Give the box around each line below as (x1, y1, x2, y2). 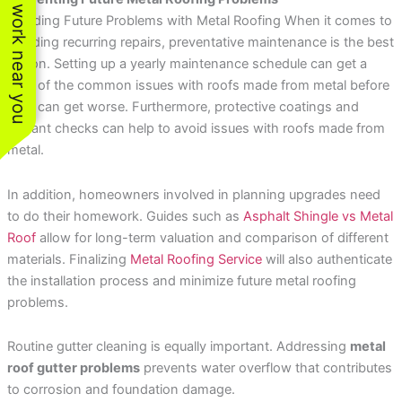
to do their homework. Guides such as (6, 207, 243, 224)
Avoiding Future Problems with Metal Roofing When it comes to (6, 13, 392, 30)
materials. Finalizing (6, 250, 130, 267)
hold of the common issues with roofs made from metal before (6, 77, 389, 94)
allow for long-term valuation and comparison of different (35, 229, 389, 246)
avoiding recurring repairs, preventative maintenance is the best (6, 34, 394, 51)
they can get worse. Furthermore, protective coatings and (6, 99, 359, 116)
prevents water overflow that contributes (139, 360, 392, 377)
